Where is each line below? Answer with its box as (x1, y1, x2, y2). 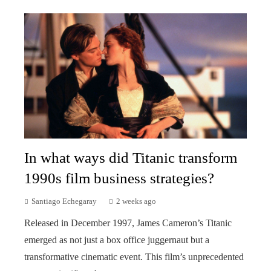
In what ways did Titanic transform (24, 149, 237, 166)
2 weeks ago (116, 197, 156, 206)
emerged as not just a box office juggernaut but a (24, 234, 209, 245)
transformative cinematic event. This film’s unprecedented (24, 251, 244, 262)
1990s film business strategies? (24, 169, 214, 186)
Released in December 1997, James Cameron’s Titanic (24, 217, 232, 228)
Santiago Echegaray (31, 197, 97, 206)
